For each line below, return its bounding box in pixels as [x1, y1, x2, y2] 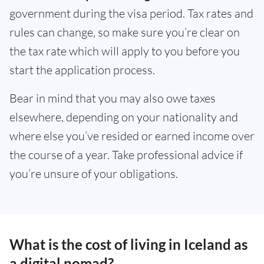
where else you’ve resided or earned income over [9, 128, 255, 144]
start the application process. [9, 62, 155, 78]
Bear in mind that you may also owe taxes [9, 91, 216, 106]
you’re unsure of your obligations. [9, 166, 178, 181]
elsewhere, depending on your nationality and [9, 110, 238, 125]
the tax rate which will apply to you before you [9, 44, 240, 59]
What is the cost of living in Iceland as [9, 236, 247, 253]
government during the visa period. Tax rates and [9, 6, 253, 21]
